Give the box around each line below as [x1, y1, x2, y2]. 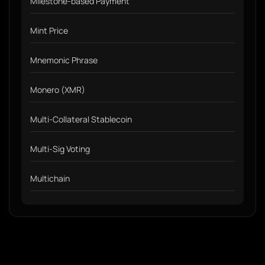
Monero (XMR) [30, 84, 85, 95]
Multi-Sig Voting [30, 143, 90, 154]
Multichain [30, 173, 70, 184]
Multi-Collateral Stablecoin [30, 114, 132, 125]
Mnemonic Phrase [30, 54, 98, 66]
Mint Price [30, 25, 68, 36]
